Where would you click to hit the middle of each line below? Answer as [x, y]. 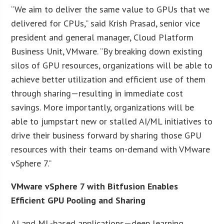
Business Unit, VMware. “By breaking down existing [107, 51]
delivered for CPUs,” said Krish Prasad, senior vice [106, 23]
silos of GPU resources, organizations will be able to [112, 65]
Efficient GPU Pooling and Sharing [78, 200]
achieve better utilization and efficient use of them [108, 79]
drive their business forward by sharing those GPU [106, 135]
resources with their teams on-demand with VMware [111, 149]
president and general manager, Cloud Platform [102, 37]
